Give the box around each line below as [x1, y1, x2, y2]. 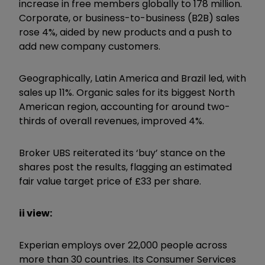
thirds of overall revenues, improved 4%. [19, 114, 204, 128]
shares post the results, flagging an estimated [19, 160, 232, 174]
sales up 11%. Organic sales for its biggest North [19, 85, 235, 99]
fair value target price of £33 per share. [19, 174, 203, 188]
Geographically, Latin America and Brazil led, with [19, 71, 246, 85]
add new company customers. [19, 39, 163, 53]
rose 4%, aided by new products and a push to [19, 25, 232, 39]
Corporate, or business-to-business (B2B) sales [19, 11, 240, 25]
